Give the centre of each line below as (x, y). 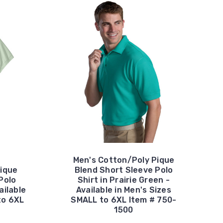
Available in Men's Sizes (123, 190)
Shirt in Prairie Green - (123, 180)
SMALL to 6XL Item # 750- (124, 200)
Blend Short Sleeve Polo (124, 170)
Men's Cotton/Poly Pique (124, 160)
